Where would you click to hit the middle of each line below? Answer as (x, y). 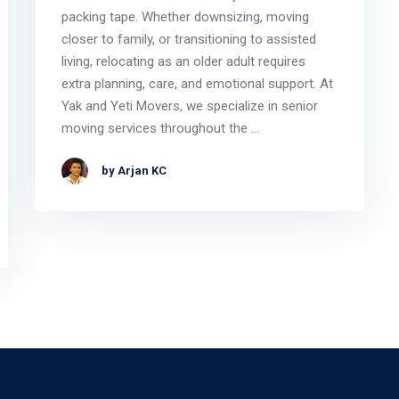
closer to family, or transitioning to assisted (188, 40)
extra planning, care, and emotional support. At (197, 84)
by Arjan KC (134, 171)
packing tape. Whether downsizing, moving (185, 17)
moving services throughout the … (160, 129)
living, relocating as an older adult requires (183, 62)
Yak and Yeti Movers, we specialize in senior (189, 106)
